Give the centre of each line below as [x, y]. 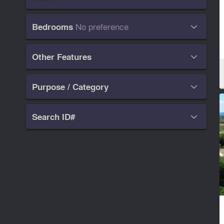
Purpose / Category [70, 87]
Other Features [62, 57]
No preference [102, 26]
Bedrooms [53, 27]
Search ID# [54, 117]
